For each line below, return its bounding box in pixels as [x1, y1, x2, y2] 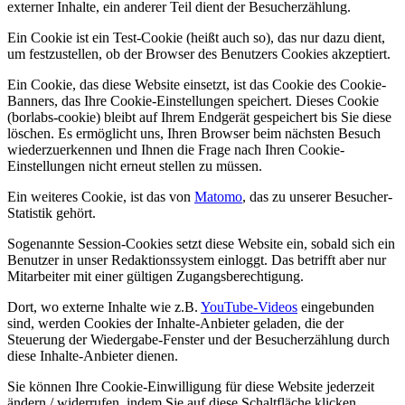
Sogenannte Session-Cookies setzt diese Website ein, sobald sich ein [7, 235, 395, 251]
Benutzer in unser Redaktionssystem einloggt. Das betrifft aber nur [7, 251, 386, 268]
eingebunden [297, 298, 374, 315]
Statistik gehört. [7, 204, 96, 221]
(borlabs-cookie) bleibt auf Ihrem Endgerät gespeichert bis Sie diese [7, 108, 391, 125]
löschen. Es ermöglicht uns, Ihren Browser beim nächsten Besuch [7, 125, 381, 141]
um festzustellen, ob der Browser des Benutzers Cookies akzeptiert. [7, 45, 391, 61]
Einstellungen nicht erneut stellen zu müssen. [7, 157, 262, 174]
